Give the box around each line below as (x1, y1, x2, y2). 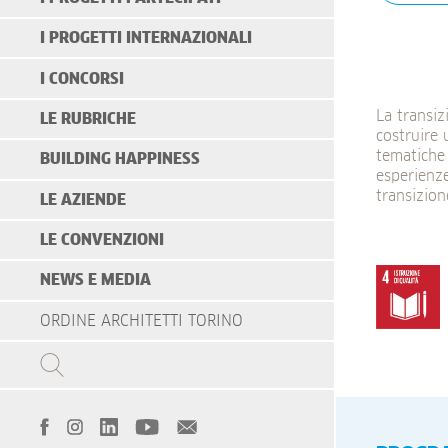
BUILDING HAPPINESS (40, 151, 200, 168)
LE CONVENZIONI (40, 232, 164, 249)
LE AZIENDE (40, 191, 126, 208)
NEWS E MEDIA (40, 272, 151, 289)
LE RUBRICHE (40, 110, 136, 127)
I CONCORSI (40, 70, 124, 87)
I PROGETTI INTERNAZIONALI (40, 30, 252, 47)
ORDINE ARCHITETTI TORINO (40, 312, 243, 329)
